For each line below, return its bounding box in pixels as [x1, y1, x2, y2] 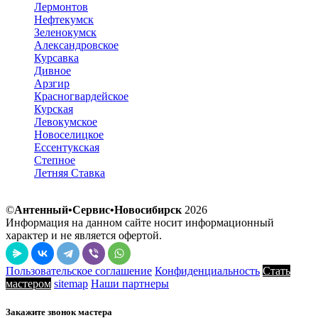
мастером [6, 278, 51, 290]
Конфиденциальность [155, 265, 260, 278]
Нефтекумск [34, 13, 94, 26]
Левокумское [34, 116, 97, 128]
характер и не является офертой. [6, 229, 162, 242]
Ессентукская [34, 141, 99, 154]
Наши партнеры [91, 278, 169, 290]
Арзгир [34, 77, 70, 90]
